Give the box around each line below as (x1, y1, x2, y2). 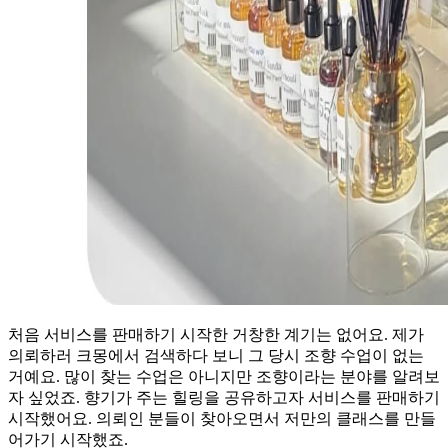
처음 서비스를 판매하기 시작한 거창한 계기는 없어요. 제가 (8, 325, 424, 343)
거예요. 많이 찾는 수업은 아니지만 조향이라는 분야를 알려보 (8, 367, 440, 385)
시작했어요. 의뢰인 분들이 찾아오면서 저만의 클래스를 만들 (8, 409, 436, 427)
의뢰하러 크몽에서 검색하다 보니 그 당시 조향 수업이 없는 (8, 346, 424, 364)
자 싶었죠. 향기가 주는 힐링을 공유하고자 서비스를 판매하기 (8, 388, 440, 406)
